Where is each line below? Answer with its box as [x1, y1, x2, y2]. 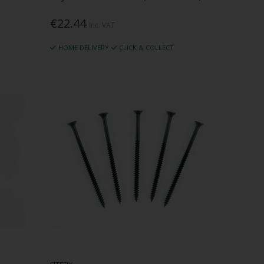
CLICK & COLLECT [119, 43, 174, 52]
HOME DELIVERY [58, 43, 109, 52]
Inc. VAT [89, 20, 115, 31]
